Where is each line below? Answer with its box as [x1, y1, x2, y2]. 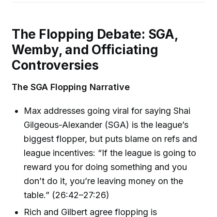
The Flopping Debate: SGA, [12, 26, 178, 42]
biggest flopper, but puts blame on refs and [24, 133, 198, 144]
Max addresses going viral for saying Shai [24, 105, 191, 116]
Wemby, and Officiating [12, 42, 158, 57]
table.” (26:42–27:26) [24, 189, 110, 200]
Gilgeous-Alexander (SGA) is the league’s [24, 119, 189, 130]
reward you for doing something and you [24, 161, 187, 172]
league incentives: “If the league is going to [24, 147, 197, 158]
